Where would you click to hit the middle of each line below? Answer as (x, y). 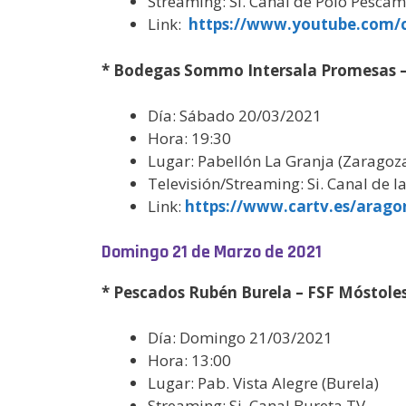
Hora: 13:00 (189, 360)
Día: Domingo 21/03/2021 (240, 338)
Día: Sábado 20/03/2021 (235, 116)
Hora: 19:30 (189, 138)
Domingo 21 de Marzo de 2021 (212, 251)
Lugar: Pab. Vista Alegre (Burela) (263, 383)
